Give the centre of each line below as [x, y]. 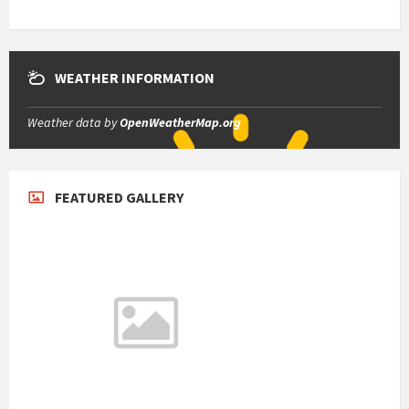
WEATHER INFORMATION [135, 78]
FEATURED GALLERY [119, 198]
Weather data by [73, 123]
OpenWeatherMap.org [180, 123]
